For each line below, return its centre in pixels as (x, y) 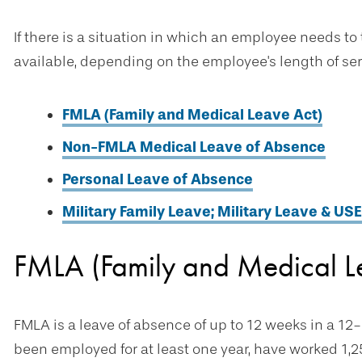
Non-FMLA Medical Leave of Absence (194, 147)
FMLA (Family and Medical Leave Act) (192, 115)
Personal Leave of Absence (158, 179)
